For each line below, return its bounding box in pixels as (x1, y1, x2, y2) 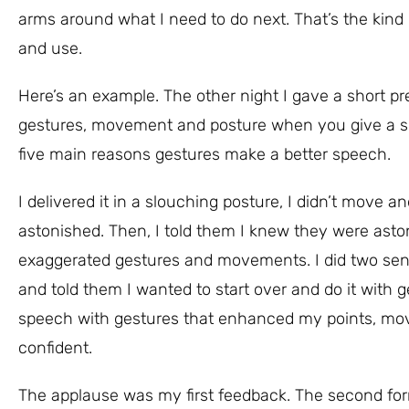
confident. (18, 338, 92, 358)
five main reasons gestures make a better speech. (18, 144, 391, 164)
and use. (18, 38, 82, 58)
